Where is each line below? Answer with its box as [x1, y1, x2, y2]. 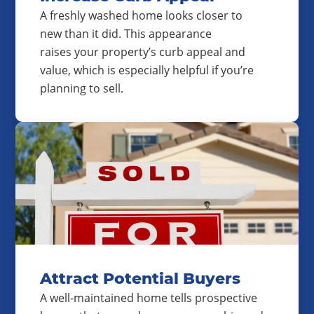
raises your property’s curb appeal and [40, 44, 245, 60]
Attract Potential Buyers [40, 269, 240, 288]
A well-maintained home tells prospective [40, 290, 257, 306]
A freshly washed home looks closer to [40, 8, 243, 23]
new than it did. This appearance [40, 26, 212, 41]
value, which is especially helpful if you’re [40, 62, 254, 78]
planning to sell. [40, 81, 123, 96]
